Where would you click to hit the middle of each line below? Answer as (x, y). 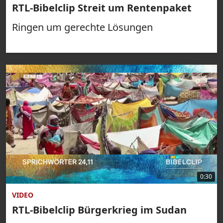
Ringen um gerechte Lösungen (82, 27)
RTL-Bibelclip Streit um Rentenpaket (102, 8)
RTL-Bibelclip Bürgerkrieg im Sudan (99, 210)
